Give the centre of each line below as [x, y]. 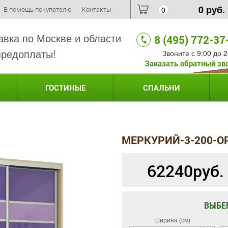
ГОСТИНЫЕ [65, 88]
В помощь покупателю [38, 9]
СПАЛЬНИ [162, 88]
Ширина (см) [172, 220]
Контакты [97, 9]
